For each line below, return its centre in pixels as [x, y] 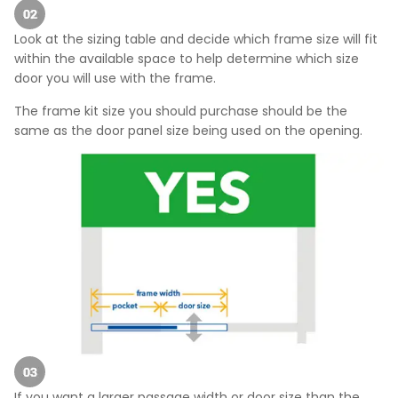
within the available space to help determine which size [187, 59]
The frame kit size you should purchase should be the [181, 111]
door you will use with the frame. [115, 79]
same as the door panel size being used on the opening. [188, 130]
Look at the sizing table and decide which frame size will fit [196, 40]
